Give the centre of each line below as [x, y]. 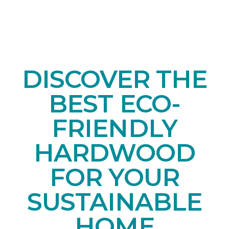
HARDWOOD [114, 153]
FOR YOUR [114, 177]
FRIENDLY [114, 128]
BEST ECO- [114, 104]
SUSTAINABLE [114, 202]
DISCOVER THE [114, 79]
